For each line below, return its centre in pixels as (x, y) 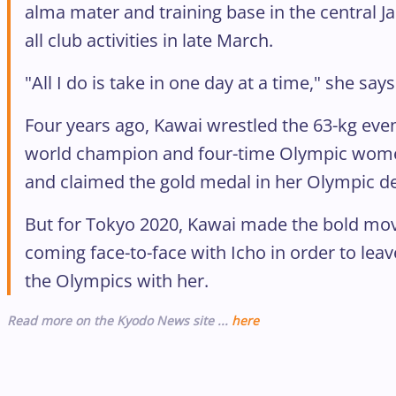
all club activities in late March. (149, 41)
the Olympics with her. (117, 281)
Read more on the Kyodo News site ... (119, 321)
